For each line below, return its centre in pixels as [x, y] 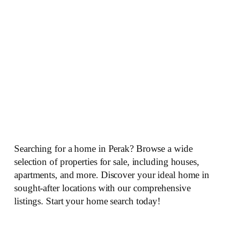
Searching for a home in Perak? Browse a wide [103, 148]
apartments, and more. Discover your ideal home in [112, 175]
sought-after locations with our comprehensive [102, 188]
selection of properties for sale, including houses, [107, 161]
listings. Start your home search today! [88, 201]
